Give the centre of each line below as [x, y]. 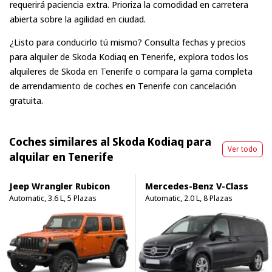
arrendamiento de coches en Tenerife [96, 85]
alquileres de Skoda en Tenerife [71, 71]
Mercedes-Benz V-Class [197, 185]
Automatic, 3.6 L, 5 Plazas [53, 198]
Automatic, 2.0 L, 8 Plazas [189, 198]
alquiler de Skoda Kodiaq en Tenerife [102, 56]
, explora [192, 56]
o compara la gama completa [193, 71]
